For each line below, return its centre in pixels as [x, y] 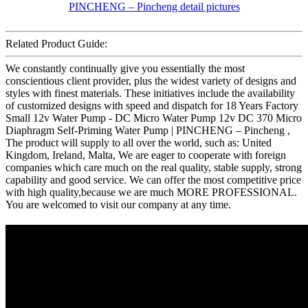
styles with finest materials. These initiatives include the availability [150, 93]
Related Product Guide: [56, 43]
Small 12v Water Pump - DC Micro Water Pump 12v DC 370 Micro [154, 118]
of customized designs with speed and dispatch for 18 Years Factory [152, 105]
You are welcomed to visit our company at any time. [118, 204]
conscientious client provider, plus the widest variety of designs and [151, 80]
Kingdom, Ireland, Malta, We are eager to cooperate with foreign [146, 155]
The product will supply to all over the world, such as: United [139, 142]
